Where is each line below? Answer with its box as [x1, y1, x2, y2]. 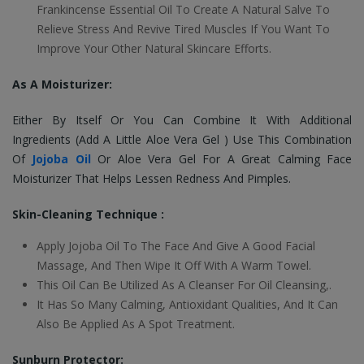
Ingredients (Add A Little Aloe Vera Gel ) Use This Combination [12, 132, 352, 147]
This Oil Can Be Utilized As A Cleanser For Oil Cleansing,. [37, 277, 331, 292]
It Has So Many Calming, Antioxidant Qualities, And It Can [37, 297, 338, 312]
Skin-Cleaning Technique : [12, 206, 164, 222]
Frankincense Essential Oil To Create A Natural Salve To [37, 2, 330, 17]
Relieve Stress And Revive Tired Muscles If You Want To [37, 21, 330, 37]
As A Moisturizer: [12, 76, 112, 92]
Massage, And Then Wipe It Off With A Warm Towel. [37, 258, 311, 273]
